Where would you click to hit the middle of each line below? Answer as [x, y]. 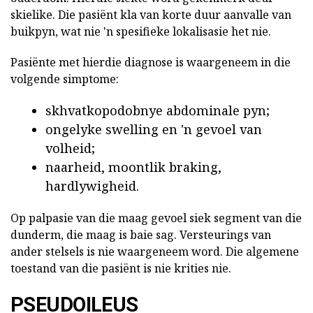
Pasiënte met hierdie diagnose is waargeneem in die [151, 63]
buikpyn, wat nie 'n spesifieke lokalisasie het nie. [141, 32]
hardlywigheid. [92, 186]
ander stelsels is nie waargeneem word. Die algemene [155, 252]
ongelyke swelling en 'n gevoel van [154, 130]
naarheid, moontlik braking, [133, 167]
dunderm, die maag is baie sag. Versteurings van [141, 235]
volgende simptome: [65, 79]
